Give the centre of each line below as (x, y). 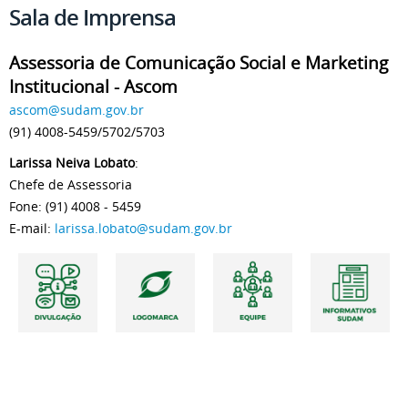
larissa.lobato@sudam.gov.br (143, 228)
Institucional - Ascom (93, 86)
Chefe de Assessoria (71, 184)
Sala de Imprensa (92, 17)
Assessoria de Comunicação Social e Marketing (199, 62)
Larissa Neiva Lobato (72, 163)
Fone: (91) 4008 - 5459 (75, 206)
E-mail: (32, 228)
